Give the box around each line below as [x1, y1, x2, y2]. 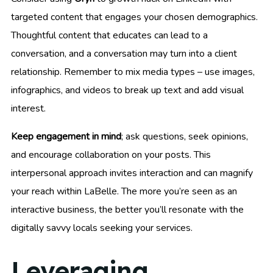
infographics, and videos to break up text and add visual [11, 83, 244, 97]
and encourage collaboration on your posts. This [11, 148, 211, 162]
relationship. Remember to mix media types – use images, [11, 65, 255, 79]
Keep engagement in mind [11, 130, 121, 144]
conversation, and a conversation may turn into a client [11, 47, 237, 61]
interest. [11, 102, 46, 116]
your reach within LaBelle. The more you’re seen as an [11, 185, 237, 199]
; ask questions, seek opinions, [121, 130, 248, 144]
